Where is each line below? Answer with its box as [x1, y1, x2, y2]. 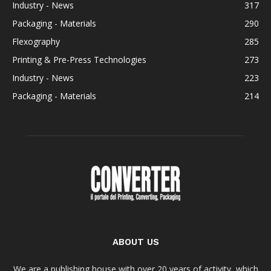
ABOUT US [112, 236, 159, 247]
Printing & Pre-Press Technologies [12, 53, 146, 65]
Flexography [12, 35, 60, 47]
